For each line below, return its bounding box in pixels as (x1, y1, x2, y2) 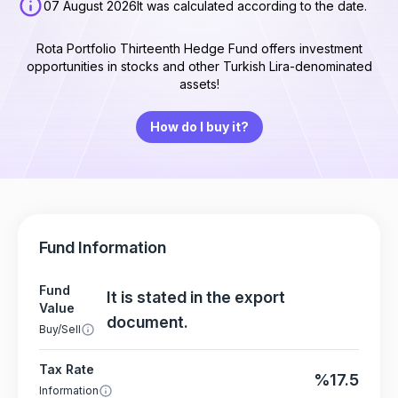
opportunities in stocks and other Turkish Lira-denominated (26, 59, 372, 75)
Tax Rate (39, 362, 94, 378)
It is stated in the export (106, 288, 285, 307)
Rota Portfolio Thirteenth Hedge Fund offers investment (36, 41, 362, 57)
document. (106, 313, 188, 332)
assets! (179, 76, 219, 92)
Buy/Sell (39, 322, 81, 337)
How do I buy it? (149, 119, 249, 135)
